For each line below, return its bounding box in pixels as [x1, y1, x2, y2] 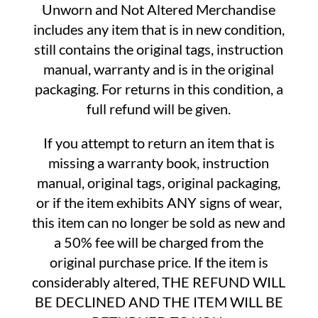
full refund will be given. [87, 100, 231, 117]
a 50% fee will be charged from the [54, 234, 264, 251]
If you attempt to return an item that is [43, 134, 275, 151]
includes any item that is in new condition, [33, 21, 285, 38]
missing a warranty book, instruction [48, 154, 270, 171]
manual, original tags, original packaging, [37, 174, 281, 191]
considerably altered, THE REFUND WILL [32, 273, 286, 290]
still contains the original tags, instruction [34, 40, 284, 57]
